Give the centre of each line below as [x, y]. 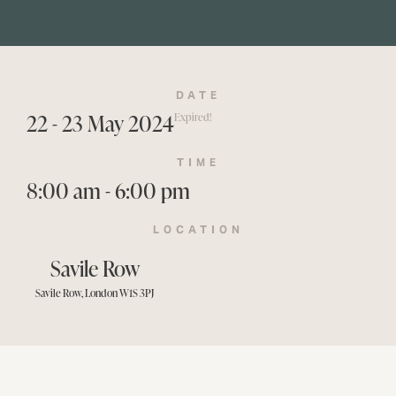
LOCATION [198, 229]
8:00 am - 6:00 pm [108, 190]
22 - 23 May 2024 [100, 123]
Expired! [193, 117]
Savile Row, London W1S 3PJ [95, 293]
